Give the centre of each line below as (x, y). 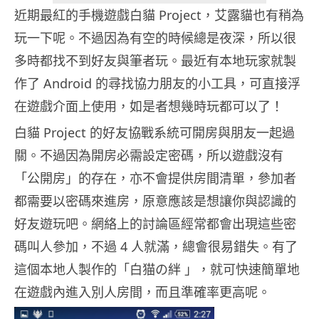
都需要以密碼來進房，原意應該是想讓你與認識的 (155, 201)
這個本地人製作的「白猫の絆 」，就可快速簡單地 (157, 270)
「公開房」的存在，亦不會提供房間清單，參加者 (155, 178)
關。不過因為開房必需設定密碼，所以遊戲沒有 (149, 156)
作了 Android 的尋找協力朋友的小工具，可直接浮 (157, 84)
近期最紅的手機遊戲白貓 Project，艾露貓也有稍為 (159, 15)
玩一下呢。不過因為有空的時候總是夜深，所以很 (155, 38)
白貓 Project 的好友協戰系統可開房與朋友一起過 (155, 133)
